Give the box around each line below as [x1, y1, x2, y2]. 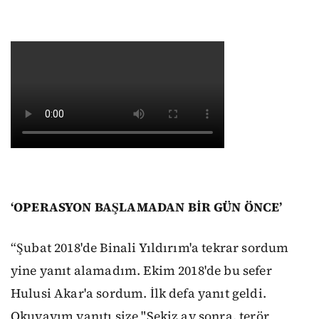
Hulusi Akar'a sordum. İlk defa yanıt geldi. [11, 284, 266, 302]
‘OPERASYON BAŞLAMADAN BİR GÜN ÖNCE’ [11, 199, 283, 216]
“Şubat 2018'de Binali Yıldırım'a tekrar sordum [11, 239, 289, 256]
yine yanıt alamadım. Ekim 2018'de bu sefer [11, 261, 272, 279]
